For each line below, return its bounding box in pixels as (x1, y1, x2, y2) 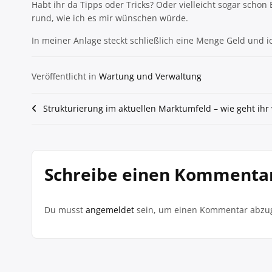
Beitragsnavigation (31, 101, 160, 121)
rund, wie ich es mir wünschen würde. (32, 12, 188, 24)
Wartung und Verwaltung (99, 70, 202, 82)
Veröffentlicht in (32, 70, 99, 82)
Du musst (44, 204, 86, 216)
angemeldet (86, 204, 134, 216)
